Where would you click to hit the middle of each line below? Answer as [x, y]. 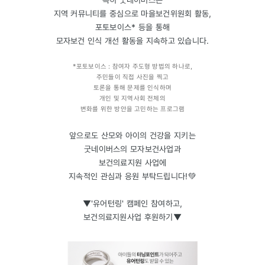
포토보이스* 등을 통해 [132, 27]
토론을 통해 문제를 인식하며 [132, 87]
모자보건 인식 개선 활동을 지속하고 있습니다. [132, 40]
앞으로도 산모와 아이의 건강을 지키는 [132, 135]
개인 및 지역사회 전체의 [132, 98]
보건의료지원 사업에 [132, 162]
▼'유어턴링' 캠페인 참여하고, [132, 203]
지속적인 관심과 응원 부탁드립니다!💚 [132, 176]
